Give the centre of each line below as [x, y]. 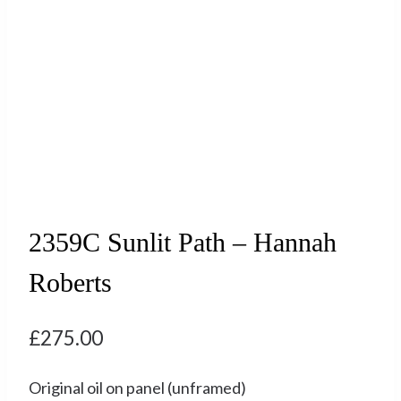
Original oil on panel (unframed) [137, 387]
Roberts [70, 282]
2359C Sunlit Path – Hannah [183, 242]
